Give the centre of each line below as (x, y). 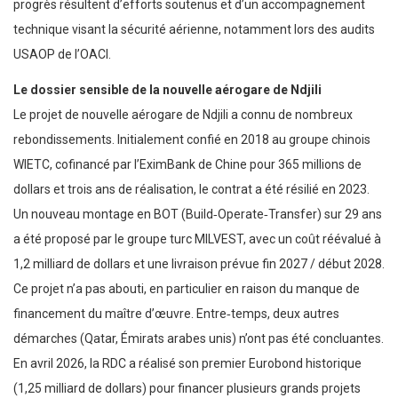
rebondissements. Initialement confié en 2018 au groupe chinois (192, 140)
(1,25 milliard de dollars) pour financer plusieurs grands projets (187, 389)
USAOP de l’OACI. (62, 55)
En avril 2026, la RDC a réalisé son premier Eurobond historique (187, 364)
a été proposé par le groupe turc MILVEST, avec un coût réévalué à (197, 239)
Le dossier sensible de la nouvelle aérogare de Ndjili (167, 90)
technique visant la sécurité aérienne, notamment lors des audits (194, 30)
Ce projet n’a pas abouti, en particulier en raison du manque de (187, 289)
